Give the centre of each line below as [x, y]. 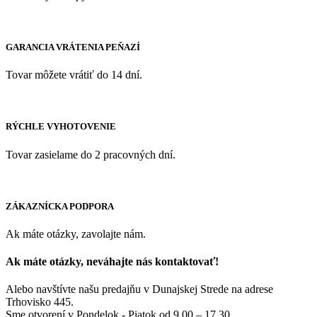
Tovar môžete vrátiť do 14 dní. [74, 75]
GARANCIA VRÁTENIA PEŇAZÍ [73, 47]
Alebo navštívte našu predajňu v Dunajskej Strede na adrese [139, 289]
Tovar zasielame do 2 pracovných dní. [91, 154]
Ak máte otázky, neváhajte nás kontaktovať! [112, 262]
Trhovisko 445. [40, 302]
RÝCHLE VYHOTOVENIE [61, 127]
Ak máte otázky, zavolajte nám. [76, 234]
